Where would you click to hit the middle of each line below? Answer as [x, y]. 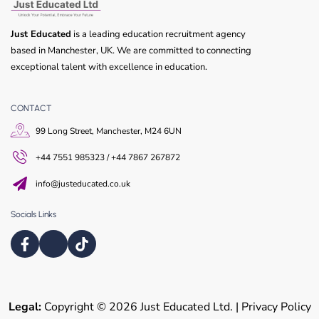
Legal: [25, 307]
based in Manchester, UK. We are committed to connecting [131, 50]
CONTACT [31, 108]
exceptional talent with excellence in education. [109, 67]
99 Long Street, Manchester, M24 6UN [109, 131]
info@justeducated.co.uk [83, 183]
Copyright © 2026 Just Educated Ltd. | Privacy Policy [176, 307]
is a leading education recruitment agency [158, 34]
